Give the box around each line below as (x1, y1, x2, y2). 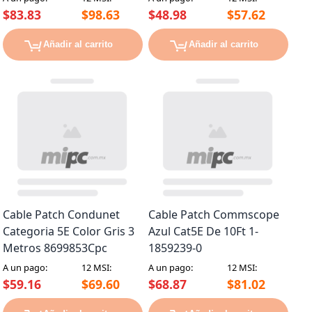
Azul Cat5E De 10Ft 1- (148, 224, 258, 240)
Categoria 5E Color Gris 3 (3, 224, 134, 240)
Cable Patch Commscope (148, 207, 279, 223)
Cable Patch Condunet (3, 207, 120, 223)
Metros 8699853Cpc (3, 240, 107, 256)
